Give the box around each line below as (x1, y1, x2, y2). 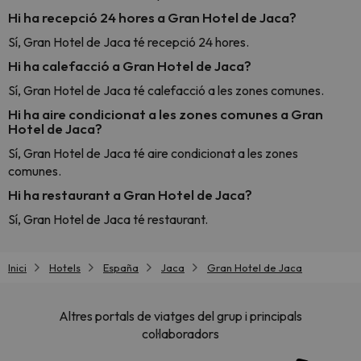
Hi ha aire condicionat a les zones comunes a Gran (8, 106, 323, 122)
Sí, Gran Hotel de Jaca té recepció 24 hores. (8, 34, 249, 50)
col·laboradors (142, 326, 219, 342)
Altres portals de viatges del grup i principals (59, 308, 302, 325)
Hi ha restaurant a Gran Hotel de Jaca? (8, 186, 252, 203)
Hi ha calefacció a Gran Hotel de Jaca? (8, 57, 251, 74)
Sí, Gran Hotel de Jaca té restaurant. (8, 211, 208, 227)
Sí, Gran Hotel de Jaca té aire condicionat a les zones (8, 145, 298, 161)
